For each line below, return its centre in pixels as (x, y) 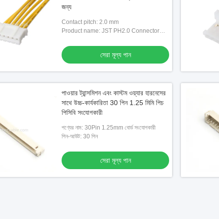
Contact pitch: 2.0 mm (90, 22)
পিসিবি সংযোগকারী (82, 112)
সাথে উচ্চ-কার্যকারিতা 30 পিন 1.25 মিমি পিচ (113, 103)
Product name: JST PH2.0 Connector (110, 31)
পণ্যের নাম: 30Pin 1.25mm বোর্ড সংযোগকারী (109, 128)
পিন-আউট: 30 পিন (80, 136)
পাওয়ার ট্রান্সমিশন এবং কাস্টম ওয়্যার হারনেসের (114, 93)
